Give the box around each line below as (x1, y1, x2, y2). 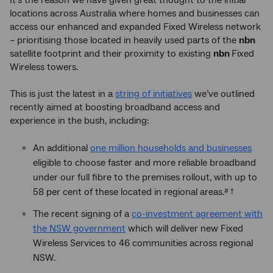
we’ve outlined (192, 88, 255, 101)
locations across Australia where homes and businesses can (10, 7, 260, 20)
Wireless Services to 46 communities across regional (33, 237, 253, 250)
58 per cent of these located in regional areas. (33, 186, 224, 199)
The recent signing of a (33, 208, 132, 221)
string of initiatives (115, 88, 192, 101)
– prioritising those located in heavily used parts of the (10, 34, 239, 47)
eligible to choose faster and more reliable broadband (33, 157, 256, 169)
